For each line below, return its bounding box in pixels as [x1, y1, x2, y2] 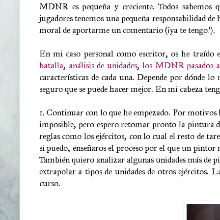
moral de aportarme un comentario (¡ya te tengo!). [39, 24, 215, 35]
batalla [39, 59, 63, 71]
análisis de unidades [68, 59, 137, 71]
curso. [39, 177, 60, 189]
